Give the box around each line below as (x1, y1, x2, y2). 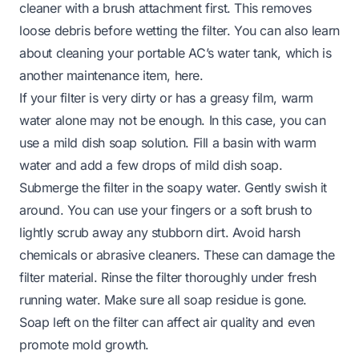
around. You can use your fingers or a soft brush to (19, 201, 313, 218)
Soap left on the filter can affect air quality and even (19, 313, 316, 330)
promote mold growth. (19, 336, 150, 353)
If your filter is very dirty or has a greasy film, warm (19, 89, 314, 106)
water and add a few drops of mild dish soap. (19, 156, 283, 173)
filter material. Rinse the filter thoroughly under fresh (19, 268, 317, 285)
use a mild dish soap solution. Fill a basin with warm (19, 134, 317, 151)
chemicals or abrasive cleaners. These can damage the (19, 246, 335, 263)
